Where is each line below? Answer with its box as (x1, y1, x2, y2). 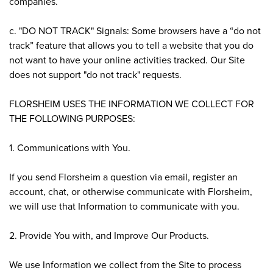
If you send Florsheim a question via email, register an (9, 169, 238, 183)
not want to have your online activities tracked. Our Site (9, 52, 245, 66)
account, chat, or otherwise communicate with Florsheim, (9, 184, 252, 198)
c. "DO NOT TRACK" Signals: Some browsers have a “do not (9, 23, 261, 37)
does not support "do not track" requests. (9, 67, 182, 81)
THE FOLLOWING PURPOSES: (9, 111, 135, 125)
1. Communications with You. (9, 140, 130, 154)
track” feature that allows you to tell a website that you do (9, 38, 253, 52)
